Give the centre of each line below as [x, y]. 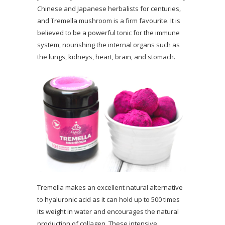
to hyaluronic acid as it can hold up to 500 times [108, 199]
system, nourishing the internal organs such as [108, 44]
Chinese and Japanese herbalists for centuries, [109, 8]
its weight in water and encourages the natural [108, 211]
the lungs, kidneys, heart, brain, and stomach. [106, 57]
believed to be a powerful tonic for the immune [108, 32]
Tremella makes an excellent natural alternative [110, 187]
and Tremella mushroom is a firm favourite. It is [109, 20]
